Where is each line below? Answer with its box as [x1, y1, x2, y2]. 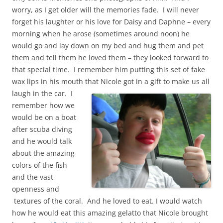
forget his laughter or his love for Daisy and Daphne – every [12, 17, 211, 27]
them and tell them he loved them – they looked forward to [12, 53, 209, 63]
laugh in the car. [12, 89, 69, 99]
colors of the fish [12, 160, 67, 170]
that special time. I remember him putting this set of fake [12, 65, 205, 75]
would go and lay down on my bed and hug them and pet [12, 41, 204, 51]
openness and [12, 184, 59, 194]
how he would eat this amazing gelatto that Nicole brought [12, 208, 208, 218]
